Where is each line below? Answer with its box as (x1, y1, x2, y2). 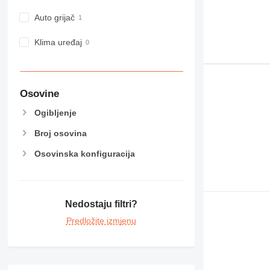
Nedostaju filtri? (64, 198, 137, 209)
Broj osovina (34, 128, 87, 138)
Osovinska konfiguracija (34, 149, 135, 159)
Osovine (19, 87, 59, 99)
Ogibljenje (34, 107, 77, 118)
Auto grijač (34, 13, 75, 23)
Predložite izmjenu (66, 215, 136, 225)
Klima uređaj (34, 37, 82, 48)
